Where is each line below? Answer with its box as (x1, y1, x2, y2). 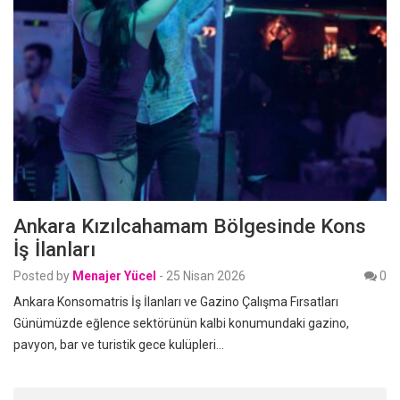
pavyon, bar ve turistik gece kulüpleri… (13, 337, 224, 352)
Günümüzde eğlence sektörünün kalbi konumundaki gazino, (13, 315, 349, 330)
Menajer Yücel (72, 268, 156, 283)
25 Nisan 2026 (166, 268, 246, 283)
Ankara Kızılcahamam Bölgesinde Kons (13, 213, 366, 237)
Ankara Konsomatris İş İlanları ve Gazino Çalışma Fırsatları (13, 294, 338, 309)
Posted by (13, 268, 70, 283)
